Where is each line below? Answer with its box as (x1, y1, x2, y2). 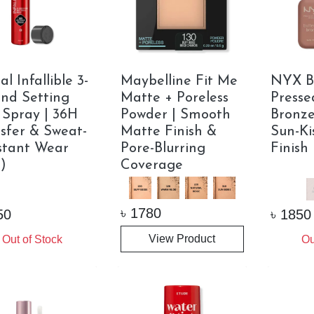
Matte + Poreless (120, 91, 228, 106)
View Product (149, 233, 216, 245)
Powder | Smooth (120, 108, 231, 123)
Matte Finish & (120, 125, 217, 139)
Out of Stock (1, 233, 62, 246)
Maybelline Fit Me (120, 74, 238, 89)
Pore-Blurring (120, 142, 205, 156)
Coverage (120, 158, 183, 173)
